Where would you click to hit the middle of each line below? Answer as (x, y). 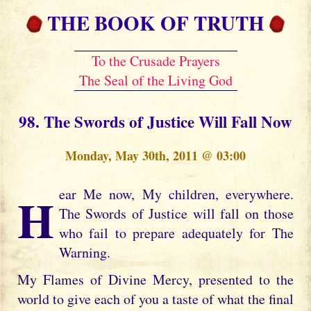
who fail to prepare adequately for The (176, 233)
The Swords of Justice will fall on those (176, 213)
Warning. (84, 252)
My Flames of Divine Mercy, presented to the (155, 279)
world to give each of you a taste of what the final (155, 299)
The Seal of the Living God (155, 80)
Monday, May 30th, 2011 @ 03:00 (155, 155)
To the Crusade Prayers (155, 61)
